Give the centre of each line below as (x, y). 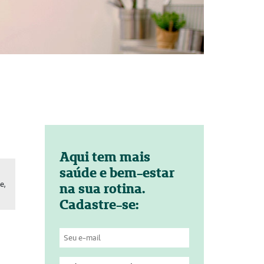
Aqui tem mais (105, 157)
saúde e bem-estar (117, 173)
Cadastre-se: (99, 204)
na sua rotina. (102, 189)
